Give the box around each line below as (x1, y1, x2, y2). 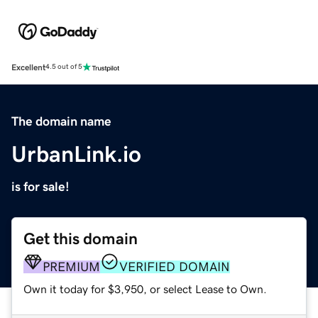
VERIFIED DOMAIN (119, 260, 230, 273)
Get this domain (23, 230, 138, 247)
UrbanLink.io (11, 142, 141, 165)
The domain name (11, 114, 111, 128)
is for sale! (11, 180, 70, 193)
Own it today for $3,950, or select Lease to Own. (23, 283, 267, 295)
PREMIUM (43, 260, 100, 273)
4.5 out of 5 (45, 63, 82, 71)
